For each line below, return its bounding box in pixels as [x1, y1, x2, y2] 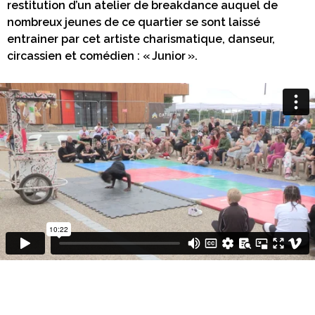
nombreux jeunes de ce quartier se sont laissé [7, 15, 260, 29]
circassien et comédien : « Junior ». [7, 49, 198, 63]
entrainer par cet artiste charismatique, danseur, [7, 32, 275, 46]
